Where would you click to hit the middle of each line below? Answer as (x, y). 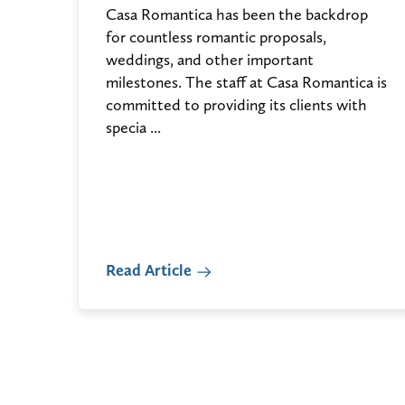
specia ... (133, 127)
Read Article (149, 270)
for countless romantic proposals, (216, 37)
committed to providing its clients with (236, 105)
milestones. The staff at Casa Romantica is (246, 82)
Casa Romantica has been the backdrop (237, 14)
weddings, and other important (210, 60)
